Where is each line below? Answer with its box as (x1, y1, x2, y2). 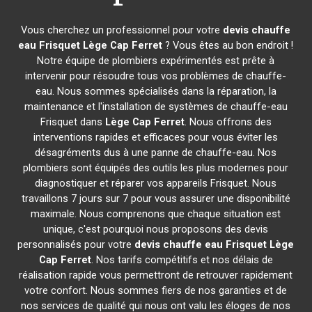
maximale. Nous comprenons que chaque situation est (31, 208, 281, 220)
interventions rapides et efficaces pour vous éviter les (33, 131, 279, 143)
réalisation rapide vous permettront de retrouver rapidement (19, 269, 293, 281)
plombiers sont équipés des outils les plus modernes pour (23, 162, 289, 174)
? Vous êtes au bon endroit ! (162, 39, 294, 52)
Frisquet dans (40, 116, 105, 128)
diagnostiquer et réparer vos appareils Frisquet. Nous (35, 177, 277, 189)
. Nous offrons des (184, 116, 272, 128)
